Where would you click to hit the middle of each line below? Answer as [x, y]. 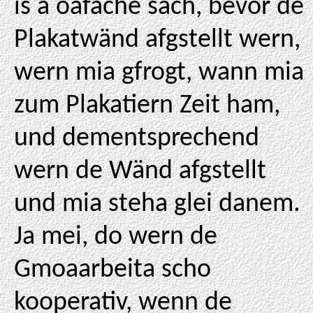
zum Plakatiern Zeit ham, [147, 106]
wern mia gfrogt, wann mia [159, 73]
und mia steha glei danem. [157, 204]
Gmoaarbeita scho [112, 270]
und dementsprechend [137, 139]
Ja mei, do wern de [116, 237]
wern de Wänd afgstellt [140, 172]
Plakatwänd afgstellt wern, [157, 40]
